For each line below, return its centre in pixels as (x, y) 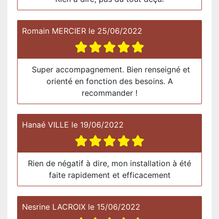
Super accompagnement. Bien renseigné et (109, 69)
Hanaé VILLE (45, 124)
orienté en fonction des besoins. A (109, 81)
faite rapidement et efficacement (109, 175)
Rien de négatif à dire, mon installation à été (109, 163)
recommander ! (109, 93)
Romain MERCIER (54, 31)
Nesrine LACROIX (54, 207)
